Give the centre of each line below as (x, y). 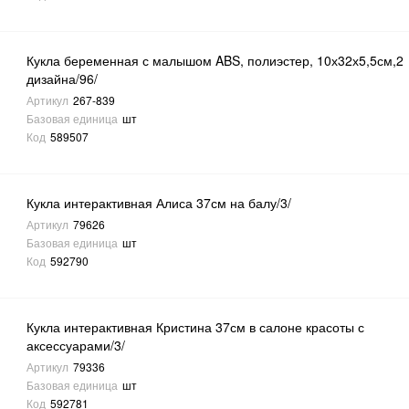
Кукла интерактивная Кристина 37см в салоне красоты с (196, 327)
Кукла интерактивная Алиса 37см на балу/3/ (159, 203)
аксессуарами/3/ (76, 346)
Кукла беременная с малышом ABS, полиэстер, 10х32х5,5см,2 (215, 61)
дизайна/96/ (63, 79)
